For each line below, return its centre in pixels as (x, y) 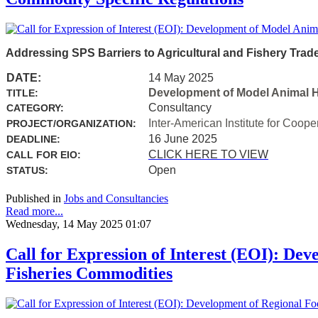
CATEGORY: (37, 108)
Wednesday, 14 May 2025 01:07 (78, 224)
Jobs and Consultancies (116, 198)
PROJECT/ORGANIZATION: (71, 123)
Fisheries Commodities (89, 273)
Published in (33, 198)
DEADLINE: (33, 139)
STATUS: (27, 170)
